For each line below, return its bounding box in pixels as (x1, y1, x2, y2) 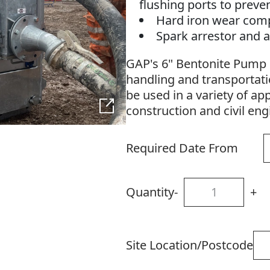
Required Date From (125, 140, 238, 157)
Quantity (125, 184, 174, 201)
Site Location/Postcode (125, 237, 253, 254)
